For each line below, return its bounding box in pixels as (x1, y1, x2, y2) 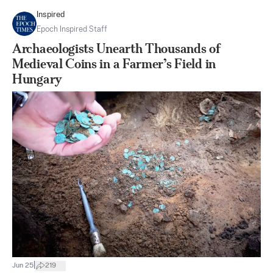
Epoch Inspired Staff (37, 26, 107, 34)
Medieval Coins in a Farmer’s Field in (12, 56, 216, 71)
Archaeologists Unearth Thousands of (12, 41, 221, 56)
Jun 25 (12, 261, 34, 269)
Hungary (12, 71, 62, 87)
